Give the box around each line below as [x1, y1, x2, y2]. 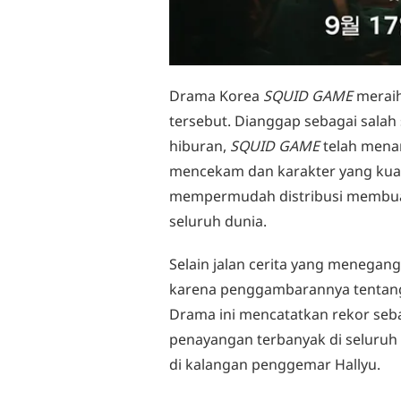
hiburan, [169, 136, 230, 157]
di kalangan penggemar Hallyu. [169, 354, 380, 375]
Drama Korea [169, 86, 263, 107]
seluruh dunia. [169, 211, 267, 232]
